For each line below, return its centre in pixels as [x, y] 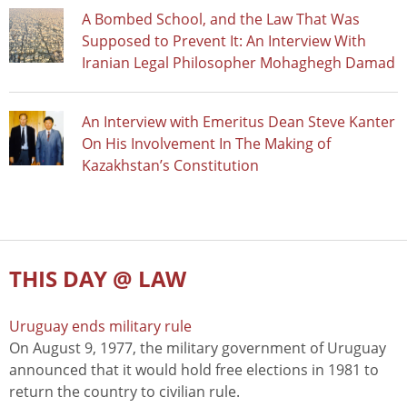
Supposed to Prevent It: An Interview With [224, 41]
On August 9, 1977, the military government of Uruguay [198, 348]
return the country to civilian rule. [124, 392]
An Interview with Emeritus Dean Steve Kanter [238, 122]
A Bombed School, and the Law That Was [221, 20]
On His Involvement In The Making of [206, 144]
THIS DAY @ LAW [98, 279]
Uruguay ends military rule [100, 327]
